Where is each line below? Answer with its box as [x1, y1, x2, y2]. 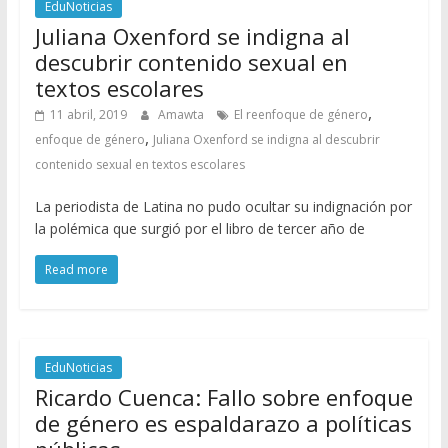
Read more [44, 261, 108, 278]
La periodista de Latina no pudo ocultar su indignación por [34, 197, 412, 216]
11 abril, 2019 [49, 106, 127, 123]
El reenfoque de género [233, 106, 368, 123]
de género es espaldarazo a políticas [34, 408, 412, 438]
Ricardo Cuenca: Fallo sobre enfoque [34, 382, 413, 412]
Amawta [157, 106, 207, 123]
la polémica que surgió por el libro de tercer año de [34, 219, 365, 238]
